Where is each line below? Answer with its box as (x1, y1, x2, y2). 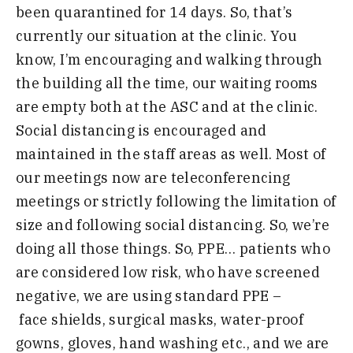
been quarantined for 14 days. (16, 3, 230, 22)
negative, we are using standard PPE (16, 287, 269, 306)
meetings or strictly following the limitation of (16, 192, 336, 211)
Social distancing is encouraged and (16, 121, 267, 140)
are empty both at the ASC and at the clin (16, 98, 303, 117)
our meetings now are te (16, 169, 185, 188)
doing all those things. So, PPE (16, 240, 225, 258)
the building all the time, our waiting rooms (16, 74, 318, 93)
